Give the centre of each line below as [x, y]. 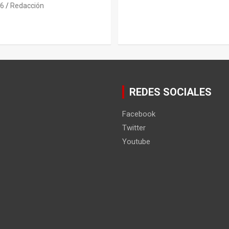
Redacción [27, 5]
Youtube [136, 141]
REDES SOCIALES [170, 92]
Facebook [139, 114]
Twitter [134, 128]
